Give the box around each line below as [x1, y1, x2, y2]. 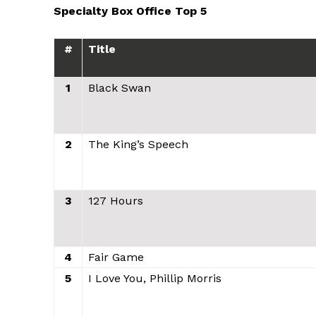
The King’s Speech [88, 137, 188, 151]
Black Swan [88, 80, 151, 95]
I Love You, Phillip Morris [88, 271, 221, 285]
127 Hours [88, 193, 143, 207]
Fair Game [88, 250, 144, 264]
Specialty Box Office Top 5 [54, 4, 207, 18]
